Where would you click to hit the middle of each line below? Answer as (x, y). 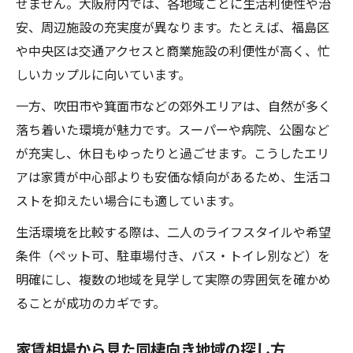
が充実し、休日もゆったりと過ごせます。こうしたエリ (173, 153)
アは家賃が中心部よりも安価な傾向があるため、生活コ (173, 176)
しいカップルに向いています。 (103, 74)
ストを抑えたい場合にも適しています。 (128, 200)
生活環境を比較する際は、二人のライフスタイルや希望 (173, 232)
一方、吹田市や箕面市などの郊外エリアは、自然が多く (173, 106)
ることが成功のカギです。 (91, 303)
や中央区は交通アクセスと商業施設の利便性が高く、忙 (173, 50)
